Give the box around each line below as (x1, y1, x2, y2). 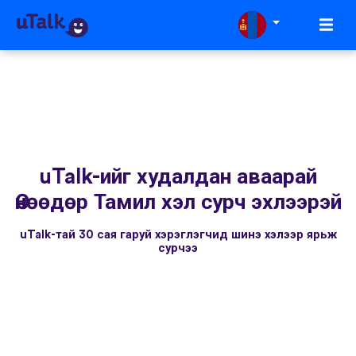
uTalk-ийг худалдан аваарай (39, 166, 317, 188)
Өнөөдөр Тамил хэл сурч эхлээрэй (14, 192, 342, 214)
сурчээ (158, 242, 198, 255)
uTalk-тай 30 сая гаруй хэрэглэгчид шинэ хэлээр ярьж (19, 229, 337, 242)
